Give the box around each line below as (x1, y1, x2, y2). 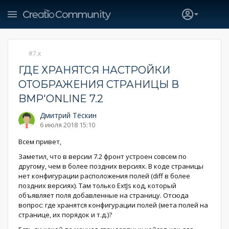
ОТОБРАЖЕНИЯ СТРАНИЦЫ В (18, 78, 179, 90)
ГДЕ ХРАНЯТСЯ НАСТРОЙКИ (18, 64, 170, 76)
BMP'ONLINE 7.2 (18, 93, 103, 105)
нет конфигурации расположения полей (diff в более (18, 171, 190, 180)
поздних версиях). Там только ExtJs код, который (18, 181, 176, 190)
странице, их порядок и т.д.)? (18, 210, 112, 219)
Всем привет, (18, 137, 61, 146)
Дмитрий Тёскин (40, 110, 97, 120)
